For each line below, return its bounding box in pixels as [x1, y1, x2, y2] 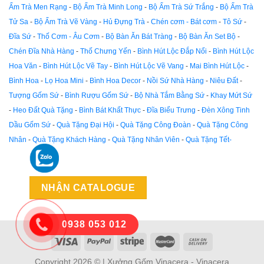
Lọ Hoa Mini [45, 76, 84, 85]
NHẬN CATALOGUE [41, 183, 136, 193]
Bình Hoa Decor [90, 76, 141, 85]
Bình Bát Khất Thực [79, 105, 141, 114]
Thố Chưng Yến [80, 47, 131, 55]
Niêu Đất [210, 76, 238, 85]
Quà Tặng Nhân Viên [112, 135, 180, 144]
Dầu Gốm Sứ [9, 120, 51, 129]
